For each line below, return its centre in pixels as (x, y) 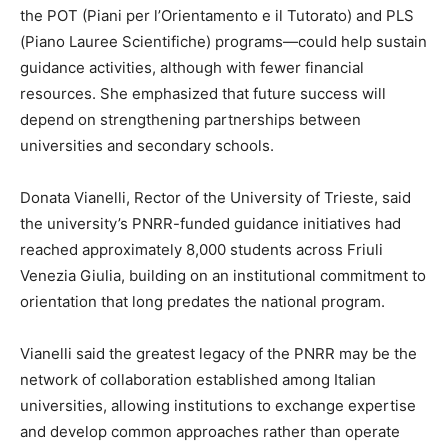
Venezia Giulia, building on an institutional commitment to (223, 275)
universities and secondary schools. (147, 145)
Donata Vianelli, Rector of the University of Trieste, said (215, 197)
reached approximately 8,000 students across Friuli (201, 249)
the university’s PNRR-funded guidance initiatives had (210, 223)
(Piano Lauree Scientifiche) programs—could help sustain (223, 41)
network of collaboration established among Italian (198, 379)
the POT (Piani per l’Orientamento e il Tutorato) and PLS (217, 15)
